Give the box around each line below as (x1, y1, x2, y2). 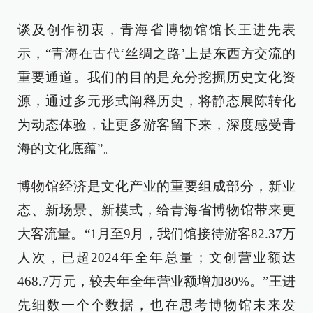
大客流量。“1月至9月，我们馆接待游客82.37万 (17, 226, 296, 242)
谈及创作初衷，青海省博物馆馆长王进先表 (17, 22, 296, 38)
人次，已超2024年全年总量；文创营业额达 (17, 250, 296, 265)
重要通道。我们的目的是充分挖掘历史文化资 (17, 70, 296, 85)
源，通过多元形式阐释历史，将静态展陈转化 (17, 94, 296, 109)
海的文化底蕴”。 (17, 141, 116, 156)
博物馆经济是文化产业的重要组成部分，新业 (17, 179, 296, 194)
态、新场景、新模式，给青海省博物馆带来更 (17, 203, 296, 218)
